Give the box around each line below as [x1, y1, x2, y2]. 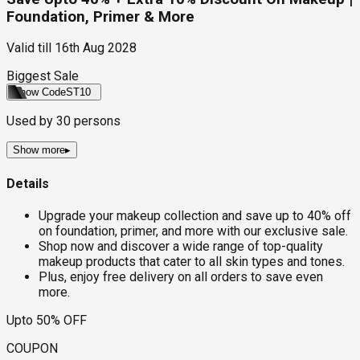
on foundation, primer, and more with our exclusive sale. [39, 223, 348, 239]
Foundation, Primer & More [6, 7, 194, 26]
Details [6, 175, 49, 191]
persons [71, 113, 121, 129]
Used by [6, 113, 56, 129]
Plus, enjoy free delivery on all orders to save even [39, 268, 323, 284]
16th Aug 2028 [55, 40, 137, 56]
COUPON [6, 340, 58, 356]
